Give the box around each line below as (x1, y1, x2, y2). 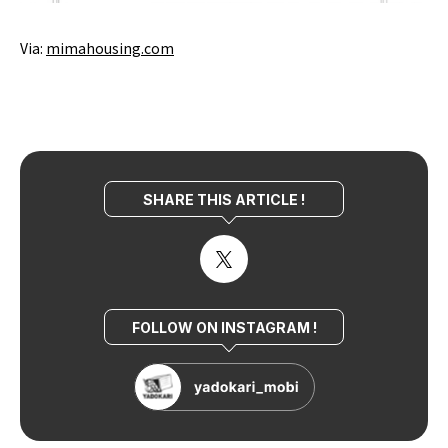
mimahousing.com (46, 38, 174, 58)
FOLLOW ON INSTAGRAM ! (131, 318, 317, 336)
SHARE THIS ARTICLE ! (143, 190, 305, 208)
